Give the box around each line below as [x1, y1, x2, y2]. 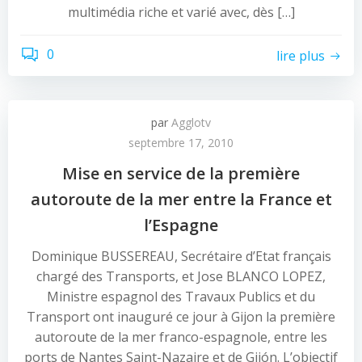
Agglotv [171, 115, 211, 130]
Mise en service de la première [62, 162, 300, 184]
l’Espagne [144, 214, 218, 236]
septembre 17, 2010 [128, 135, 234, 150]
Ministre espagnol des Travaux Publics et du [47, 288, 315, 305]
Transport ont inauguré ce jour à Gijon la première [27, 308, 335, 326]
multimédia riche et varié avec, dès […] [67, 3, 295, 21]
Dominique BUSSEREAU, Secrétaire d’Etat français [31, 247, 331, 265]
